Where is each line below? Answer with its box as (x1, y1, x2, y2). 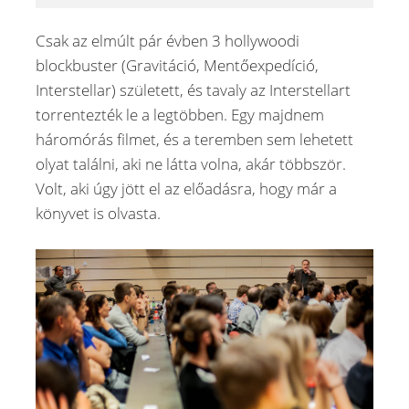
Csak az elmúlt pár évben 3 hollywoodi (36, 30, 299, 52)
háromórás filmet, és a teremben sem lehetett (36, 129, 353, 151)
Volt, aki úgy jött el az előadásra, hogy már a (36, 178, 337, 200)
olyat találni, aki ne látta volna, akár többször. (36, 153, 346, 175)
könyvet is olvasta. (36, 203, 161, 225)
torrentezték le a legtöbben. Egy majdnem (36, 104, 324, 126)
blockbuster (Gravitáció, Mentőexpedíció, (36, 55, 319, 77)
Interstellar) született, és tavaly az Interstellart (36, 79, 351, 101)
